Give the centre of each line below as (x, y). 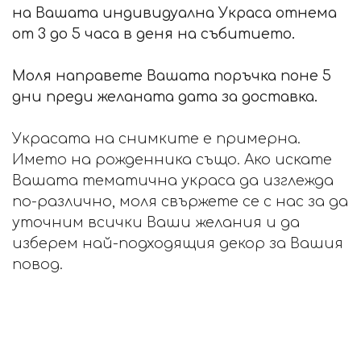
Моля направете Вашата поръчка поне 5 (172, 76)
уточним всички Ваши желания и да (156, 223)
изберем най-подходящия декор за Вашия (178, 244)
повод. (37, 265)
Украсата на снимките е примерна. (156, 139)
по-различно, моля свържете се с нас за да (180, 202)
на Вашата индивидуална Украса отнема (174, 13)
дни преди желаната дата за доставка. (165, 97)
